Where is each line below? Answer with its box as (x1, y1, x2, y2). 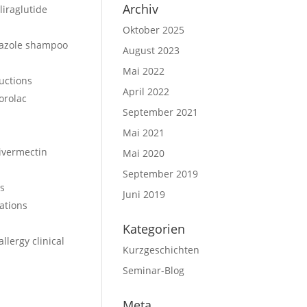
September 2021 (123, 106, 199, 119)
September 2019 (123, 167, 199, 180)
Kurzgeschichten (123, 243, 200, 256)
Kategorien (123, 221, 186, 237)
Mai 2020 (123, 147, 165, 160)
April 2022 (123, 85, 170, 98)
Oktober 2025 (123, 23, 185, 36)
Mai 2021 (123, 126, 165, 139)
